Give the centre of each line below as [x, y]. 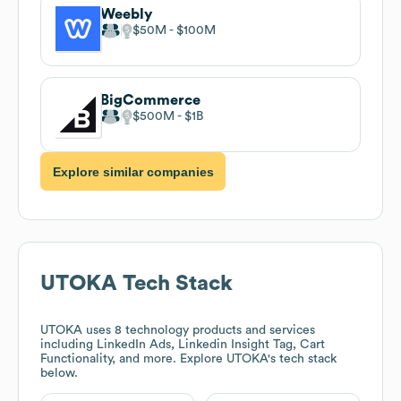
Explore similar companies [133, 171]
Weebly [126, 14]
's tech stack [302, 359]
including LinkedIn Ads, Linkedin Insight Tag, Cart [183, 345]
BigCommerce [150, 100]
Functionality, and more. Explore [133, 359]
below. [59, 374]
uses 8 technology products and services [199, 331]
